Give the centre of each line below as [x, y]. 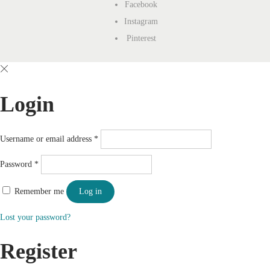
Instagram [141, 21]
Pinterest [141, 38]
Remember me [39, 191]
